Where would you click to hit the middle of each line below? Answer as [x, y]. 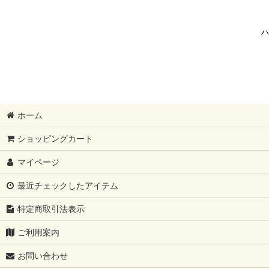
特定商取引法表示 [51, 209]
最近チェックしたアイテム [68, 185]
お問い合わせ [43, 255]
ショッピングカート [56, 138]
